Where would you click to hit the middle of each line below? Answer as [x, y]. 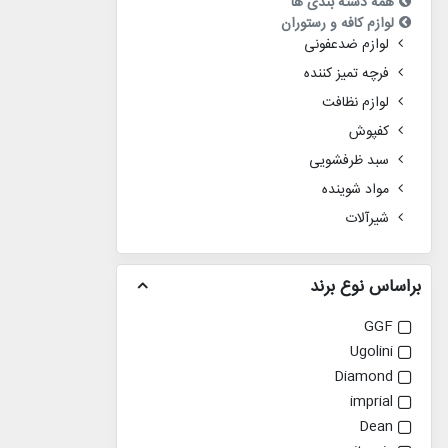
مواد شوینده [355, 190]
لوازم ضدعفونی [346, 45]
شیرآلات [367, 219]
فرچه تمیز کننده [346, 74]
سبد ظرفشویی [349, 161]
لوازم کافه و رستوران [337, 24]
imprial [371, 402]
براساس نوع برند [365, 287]
